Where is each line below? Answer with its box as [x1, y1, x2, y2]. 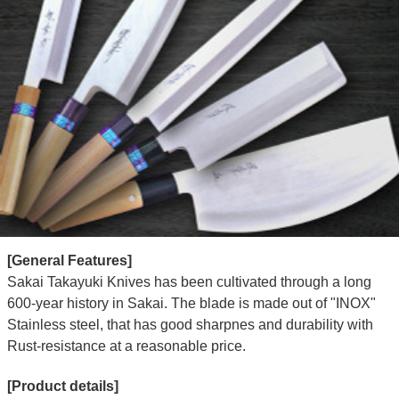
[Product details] [6, 379, 118, 395]
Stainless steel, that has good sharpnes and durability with [6, 317, 373, 333]
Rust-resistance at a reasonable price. [6, 338, 246, 354]
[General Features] [6, 253, 132, 269]
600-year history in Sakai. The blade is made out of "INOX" [6, 296, 376, 312]
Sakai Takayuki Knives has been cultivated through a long [6, 274, 371, 290]
